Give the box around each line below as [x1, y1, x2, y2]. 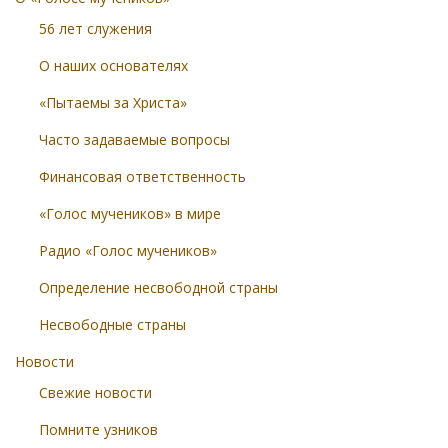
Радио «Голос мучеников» [39, 241, 217, 260]
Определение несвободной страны [39, 278, 278, 297]
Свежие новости [39, 383, 152, 402]
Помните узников [39, 420, 158, 439]
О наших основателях [39, 56, 188, 75]
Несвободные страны [39, 315, 186, 334]
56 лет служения [39, 19, 152, 38]
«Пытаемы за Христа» [39, 93, 187, 112]
